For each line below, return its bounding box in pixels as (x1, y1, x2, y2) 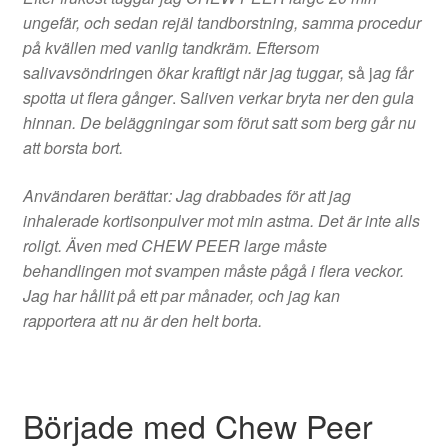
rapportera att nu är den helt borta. (22, 309, 262, 333)
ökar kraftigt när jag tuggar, (152, 61, 344, 85)
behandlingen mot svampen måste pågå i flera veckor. (22, 259, 404, 283)
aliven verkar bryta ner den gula (190, 86, 414, 110)
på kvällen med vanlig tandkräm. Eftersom (22, 36, 319, 60)
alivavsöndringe (30, 61, 144, 85)
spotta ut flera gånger (22, 86, 172, 110)
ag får (372, 61, 413, 85)
